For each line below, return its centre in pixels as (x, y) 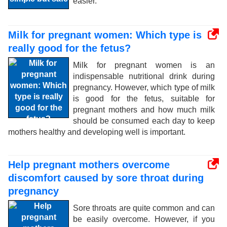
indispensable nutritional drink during (144, 76)
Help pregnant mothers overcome (89, 165)
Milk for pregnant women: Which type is (105, 35)
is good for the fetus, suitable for (144, 99)
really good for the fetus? (69, 48)
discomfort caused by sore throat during (106, 178)
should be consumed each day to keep (144, 121)
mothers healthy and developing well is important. (97, 132)
